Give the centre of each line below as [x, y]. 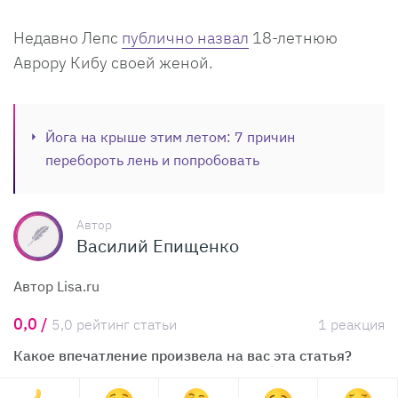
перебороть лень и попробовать [152, 160]
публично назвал [185, 38]
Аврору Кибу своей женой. [113, 63]
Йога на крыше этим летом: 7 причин [170, 137]
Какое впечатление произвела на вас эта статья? [183, 356]
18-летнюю [293, 38]
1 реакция [351, 325]
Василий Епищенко [158, 245]
